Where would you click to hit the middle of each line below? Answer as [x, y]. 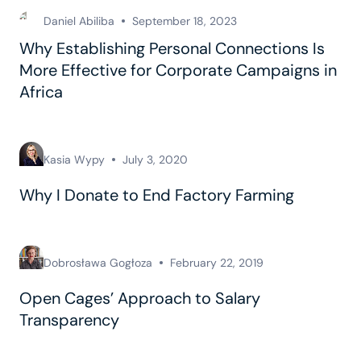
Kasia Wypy [74, 159]
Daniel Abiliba [79, 21]
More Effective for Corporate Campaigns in [178, 70]
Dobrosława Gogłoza [98, 262]
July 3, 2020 [155, 159]
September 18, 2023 [185, 21]
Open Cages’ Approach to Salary [140, 299]
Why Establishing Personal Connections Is [172, 48]
